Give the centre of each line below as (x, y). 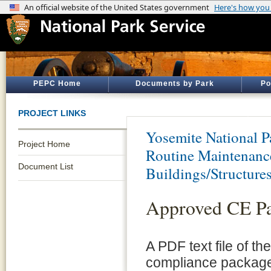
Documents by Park (175, 83)
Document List (46, 166)
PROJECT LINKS (52, 113)
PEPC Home (57, 83)
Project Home (44, 144)
